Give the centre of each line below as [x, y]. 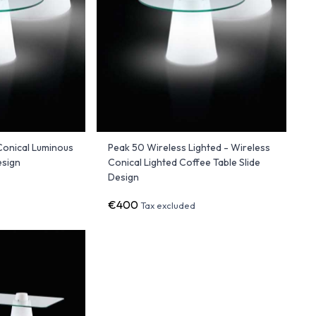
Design [123, 177]
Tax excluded [168, 205]
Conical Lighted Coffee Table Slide [184, 162]
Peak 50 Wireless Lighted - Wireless [189, 147]
